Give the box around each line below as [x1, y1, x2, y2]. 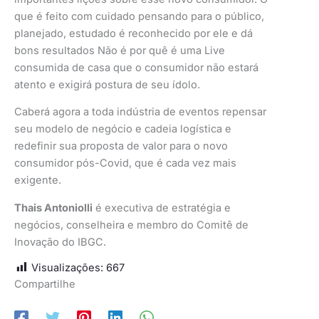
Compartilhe [14, 278, 75, 291]
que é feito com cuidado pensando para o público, [14, 9, 264, 23]
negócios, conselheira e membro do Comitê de [14, 218, 249, 231]
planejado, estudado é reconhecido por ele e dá [14, 26, 253, 40]
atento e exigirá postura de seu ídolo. [14, 78, 200, 91]
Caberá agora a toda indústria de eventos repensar [14, 105, 266, 119]
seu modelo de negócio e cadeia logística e [14, 122, 231, 136]
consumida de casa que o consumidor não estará [14, 61, 258, 74]
